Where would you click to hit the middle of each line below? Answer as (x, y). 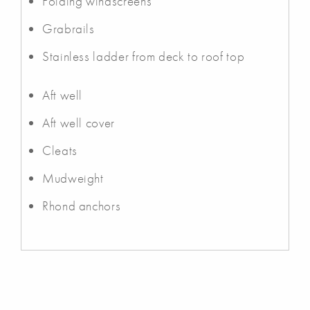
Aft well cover (79, 122)
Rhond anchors (82, 206)
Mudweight (73, 178)
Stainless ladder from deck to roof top (144, 56)
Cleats (60, 150)
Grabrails (69, 28)
